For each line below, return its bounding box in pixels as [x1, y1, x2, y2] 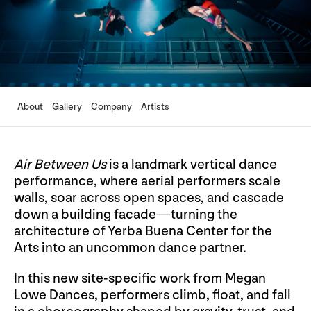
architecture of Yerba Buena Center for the [14, 222, 272, 239]
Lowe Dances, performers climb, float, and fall [14, 286, 291, 303]
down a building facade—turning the [14, 205, 237, 223]
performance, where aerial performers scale [14, 172, 280, 190]
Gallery [52, 101, 82, 112]
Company [91, 101, 132, 112]
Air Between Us [14, 155, 106, 173]
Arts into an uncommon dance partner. [14, 239, 246, 256]
